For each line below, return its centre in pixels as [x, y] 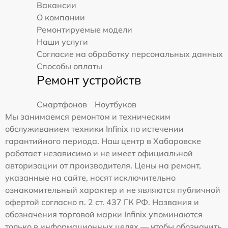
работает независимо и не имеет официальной [99, 153]
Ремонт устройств [89, 80]
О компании [61, 17]
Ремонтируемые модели [84, 29]
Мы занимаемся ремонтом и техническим [88, 116]
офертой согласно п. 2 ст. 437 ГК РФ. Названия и [102, 202]
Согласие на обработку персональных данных [130, 54]
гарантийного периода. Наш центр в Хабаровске [103, 141]
